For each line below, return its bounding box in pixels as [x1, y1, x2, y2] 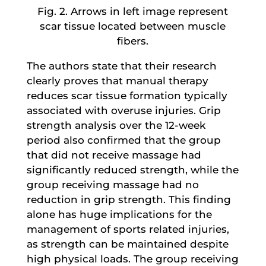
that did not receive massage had [26, 148, 201, 161]
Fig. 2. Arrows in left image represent [37, 5, 229, 17]
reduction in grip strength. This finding [26, 193, 231, 205]
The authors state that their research [26, 59, 217, 72]
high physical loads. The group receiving [26, 252, 239, 265]
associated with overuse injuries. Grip [26, 104, 221, 116]
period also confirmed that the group [26, 134, 221, 146]
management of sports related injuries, [26, 223, 229, 235]
